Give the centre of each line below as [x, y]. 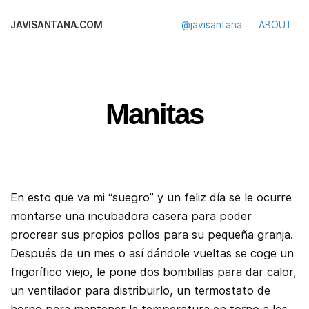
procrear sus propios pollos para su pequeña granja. [152, 235]
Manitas [154, 114]
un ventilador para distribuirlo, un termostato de [140, 291]
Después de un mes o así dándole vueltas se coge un [152, 253]
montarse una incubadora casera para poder [131, 216]
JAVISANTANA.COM [57, 25]
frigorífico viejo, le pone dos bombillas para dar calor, [153, 272]
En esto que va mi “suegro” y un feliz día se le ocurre [151, 198]
